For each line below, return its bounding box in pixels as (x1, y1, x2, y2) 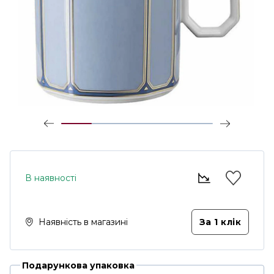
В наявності (25, 172, 76, 183)
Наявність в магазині (39, 217, 128, 228)
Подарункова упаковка (22, 260, 135, 271)
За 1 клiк (199, 217, 241, 228)
